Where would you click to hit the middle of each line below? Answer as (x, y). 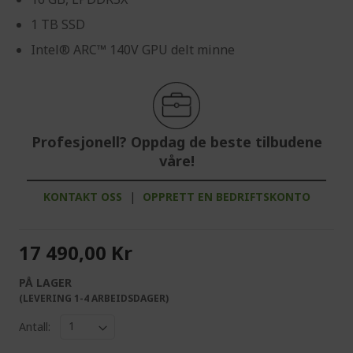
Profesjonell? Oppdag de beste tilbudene (176, 141)
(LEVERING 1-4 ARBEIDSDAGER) (94, 298)
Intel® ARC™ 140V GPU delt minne (133, 49)
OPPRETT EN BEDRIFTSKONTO (226, 196)
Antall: (35, 327)
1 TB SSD (58, 24)
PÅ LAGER (45, 282)
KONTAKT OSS (82, 196)
